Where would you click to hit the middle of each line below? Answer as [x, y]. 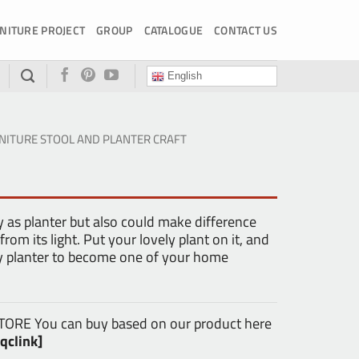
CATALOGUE [173, 30]
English [183, 76]
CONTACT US [246, 30]
